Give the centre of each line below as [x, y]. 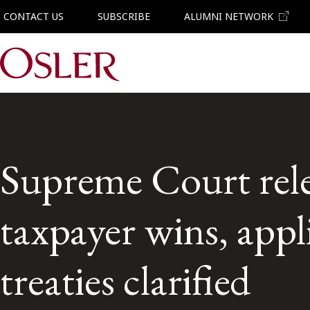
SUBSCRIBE [124, 16]
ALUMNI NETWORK [229, 16]
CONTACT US [34, 16]
